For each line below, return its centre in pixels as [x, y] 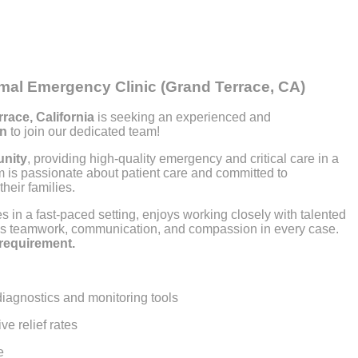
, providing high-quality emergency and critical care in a [183, 159]
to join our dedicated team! [84, 132]
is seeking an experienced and [183, 117]
